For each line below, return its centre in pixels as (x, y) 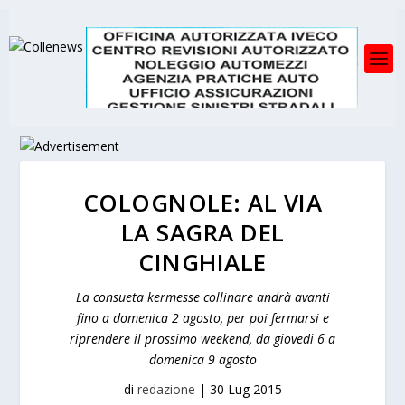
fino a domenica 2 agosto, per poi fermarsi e (202, 318)
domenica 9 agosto (202, 359)
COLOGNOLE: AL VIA (202, 202)
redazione (166, 389)
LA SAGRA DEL (202, 232)
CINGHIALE (202, 262)
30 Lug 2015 (245, 389)
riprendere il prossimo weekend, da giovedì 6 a (202, 339)
